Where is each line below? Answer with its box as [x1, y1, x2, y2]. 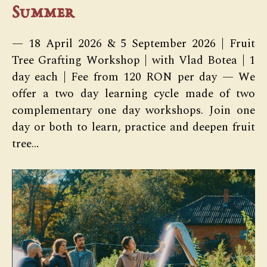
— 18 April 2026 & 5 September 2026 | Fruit [12, 35, 255, 52]
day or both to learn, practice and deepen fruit [12, 118, 255, 136]
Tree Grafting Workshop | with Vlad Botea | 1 [12, 51, 255, 69]
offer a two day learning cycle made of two [12, 85, 255, 103]
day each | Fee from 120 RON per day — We [12, 68, 255, 86]
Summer [12, 4, 75, 22]
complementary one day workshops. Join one [12, 101, 255, 119]
